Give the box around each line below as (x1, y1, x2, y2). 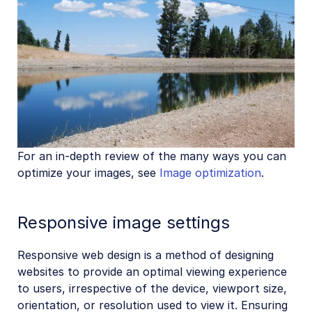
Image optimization (159, 165, 261, 180)
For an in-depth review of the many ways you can (17, 148, 286, 163)
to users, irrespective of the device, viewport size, (17, 281, 287, 295)
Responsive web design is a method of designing (17, 247, 274, 262)
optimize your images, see (17, 165, 159, 180)
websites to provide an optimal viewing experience (17, 264, 287, 279)
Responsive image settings (17, 212, 230, 233)
